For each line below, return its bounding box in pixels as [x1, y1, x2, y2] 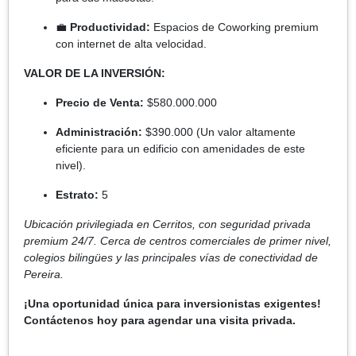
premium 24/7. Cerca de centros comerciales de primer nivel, [24, 234, 331, 247]
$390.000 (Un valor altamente [142, 125, 296, 138]
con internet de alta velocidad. [56, 37, 207, 50]
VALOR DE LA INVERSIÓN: [24, 66, 165, 79]
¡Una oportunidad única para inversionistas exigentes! [24, 296, 321, 310]
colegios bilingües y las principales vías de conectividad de [24, 250, 318, 264]
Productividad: [70, 20, 150, 33]
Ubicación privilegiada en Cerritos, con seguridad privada [24, 217, 311, 230]
